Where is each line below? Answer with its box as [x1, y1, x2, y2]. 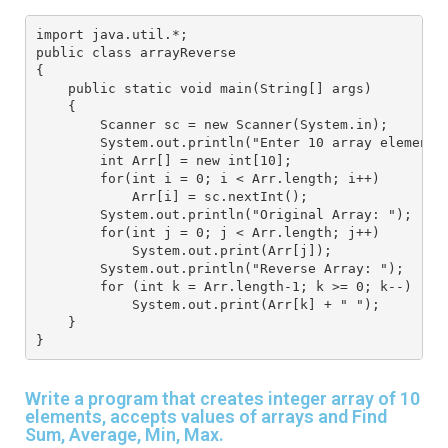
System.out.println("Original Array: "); [35, 206, 420, 222]
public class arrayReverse [35, 44, 236, 60]
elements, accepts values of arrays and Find [25, 406, 387, 428]
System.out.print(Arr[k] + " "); [35, 296, 388, 312]
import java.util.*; [35, 26, 196, 42]
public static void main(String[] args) [35, 80, 380, 96]
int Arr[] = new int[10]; [35, 152, 300, 168]
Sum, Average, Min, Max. [25, 424, 224, 446]
